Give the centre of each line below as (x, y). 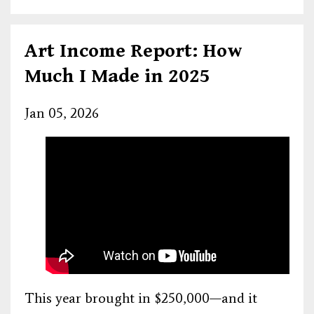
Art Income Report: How (134, 51)
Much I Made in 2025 (117, 76)
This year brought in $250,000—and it (141, 298)
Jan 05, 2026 (62, 113)
